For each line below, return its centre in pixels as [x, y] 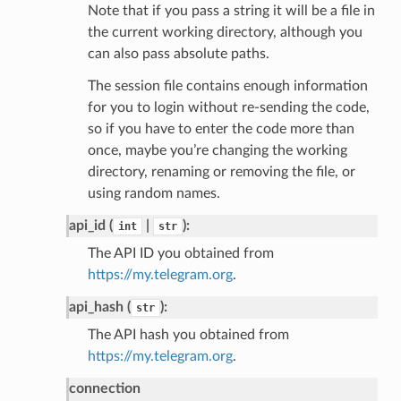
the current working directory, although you [225, 32]
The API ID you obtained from [180, 253]
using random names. [154, 193]
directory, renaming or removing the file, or [221, 171]
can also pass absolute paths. [178, 53]
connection [104, 388]
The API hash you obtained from [188, 334]
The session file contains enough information [227, 85]
